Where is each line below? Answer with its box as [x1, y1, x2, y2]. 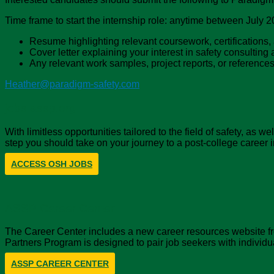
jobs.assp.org [5, 102, 76, 115]
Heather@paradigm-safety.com [5, 79, 139, 90]
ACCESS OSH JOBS [11, 158, 92, 169]
